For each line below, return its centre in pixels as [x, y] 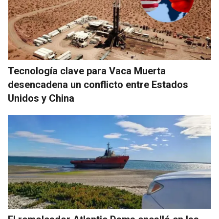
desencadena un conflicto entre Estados [98, 85]
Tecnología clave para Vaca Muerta [87, 71]
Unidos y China [41, 99]
